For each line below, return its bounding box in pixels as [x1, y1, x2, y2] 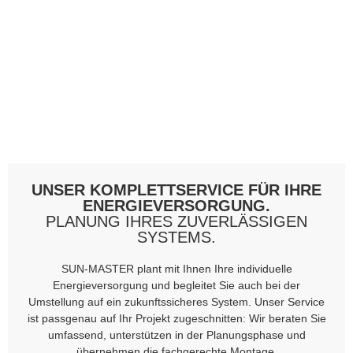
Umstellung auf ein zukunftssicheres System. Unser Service [28, 295, 325, 309]
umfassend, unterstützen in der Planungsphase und [47, 329, 306, 342]
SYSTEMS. [137, 229, 216, 247]
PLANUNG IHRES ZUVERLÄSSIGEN [46, 213, 307, 231]
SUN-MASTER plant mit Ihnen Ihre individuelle [61, 262, 292, 276]
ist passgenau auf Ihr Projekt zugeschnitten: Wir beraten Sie [27, 312, 326, 325]
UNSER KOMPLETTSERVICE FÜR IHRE [32, 181, 321, 199]
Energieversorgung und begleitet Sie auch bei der [53, 279, 300, 292]
